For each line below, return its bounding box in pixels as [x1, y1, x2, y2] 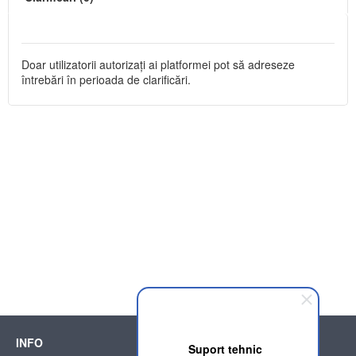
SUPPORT [186, 335, 239, 350]
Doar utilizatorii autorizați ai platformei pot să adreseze [21, 56, 295, 73]
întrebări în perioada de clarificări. [21, 72, 191, 88]
